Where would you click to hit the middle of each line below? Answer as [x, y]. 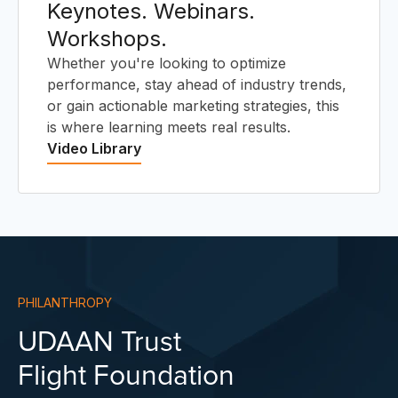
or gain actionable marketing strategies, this [193, 105]
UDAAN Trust [99, 342]
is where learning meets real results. [169, 127]
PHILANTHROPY [65, 302]
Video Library [94, 148]
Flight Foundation [126, 376]
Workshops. [107, 38]
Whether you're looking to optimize [167, 63]
